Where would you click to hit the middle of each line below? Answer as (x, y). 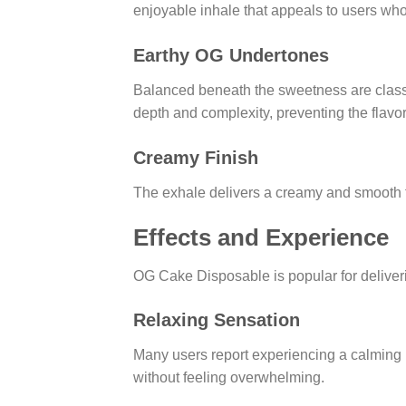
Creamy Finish (196, 158)
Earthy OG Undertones (231, 56)
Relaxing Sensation (217, 320)
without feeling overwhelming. (229, 378)
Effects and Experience (261, 237)
